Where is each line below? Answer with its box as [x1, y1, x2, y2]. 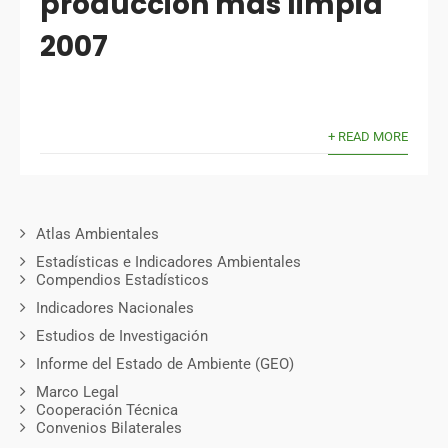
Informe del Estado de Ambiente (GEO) [36, 354, 294, 373]
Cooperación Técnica [36, 400, 178, 419]
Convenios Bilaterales [36, 418, 182, 437]
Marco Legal [36, 382, 119, 401]
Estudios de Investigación [36, 326, 208, 345]
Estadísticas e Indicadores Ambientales [36, 252, 301, 271]
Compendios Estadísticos [36, 270, 209, 289]
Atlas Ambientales [36, 224, 159, 243]
